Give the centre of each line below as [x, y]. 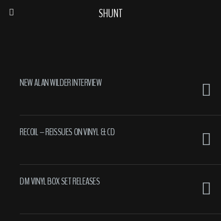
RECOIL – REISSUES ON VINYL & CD [67, 132]
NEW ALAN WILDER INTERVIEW [61, 82]
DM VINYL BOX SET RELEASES [60, 181]
